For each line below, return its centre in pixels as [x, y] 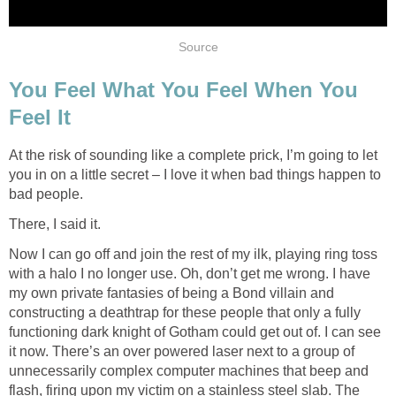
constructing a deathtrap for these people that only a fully [185, 312]
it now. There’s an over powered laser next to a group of [182, 351]
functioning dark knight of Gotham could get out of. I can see [195, 331]
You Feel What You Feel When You [183, 89]
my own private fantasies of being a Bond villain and [171, 293]
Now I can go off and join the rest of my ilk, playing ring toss [193, 254]
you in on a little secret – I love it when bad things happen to [195, 174]
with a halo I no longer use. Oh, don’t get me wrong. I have [190, 273]
